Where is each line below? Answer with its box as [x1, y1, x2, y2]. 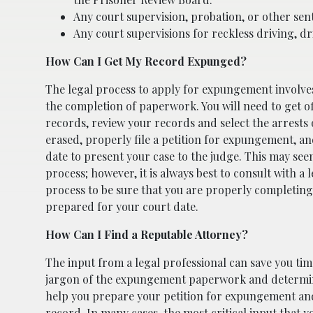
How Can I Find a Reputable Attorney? [45, 226, 248, 242]
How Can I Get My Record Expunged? [45, 53, 247, 68]
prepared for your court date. [45, 198, 198, 214]
